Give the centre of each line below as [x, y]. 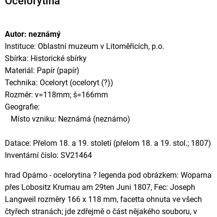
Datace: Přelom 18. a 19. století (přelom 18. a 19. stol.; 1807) [108, 143]
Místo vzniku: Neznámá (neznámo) [68, 119]
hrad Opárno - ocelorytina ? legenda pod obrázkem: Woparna [108, 175]
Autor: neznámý [33, 34]
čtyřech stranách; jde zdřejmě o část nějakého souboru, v [101, 211]
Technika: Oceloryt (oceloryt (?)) [59, 83]
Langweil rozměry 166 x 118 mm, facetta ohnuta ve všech [103, 199]
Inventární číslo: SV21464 [48, 155]
